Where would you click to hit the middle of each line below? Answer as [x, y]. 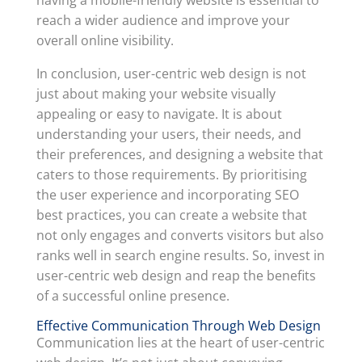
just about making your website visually [156, 94]
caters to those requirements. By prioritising [171, 175]
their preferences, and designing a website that [179, 154]
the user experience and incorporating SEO [167, 195]
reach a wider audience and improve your [163, 20]
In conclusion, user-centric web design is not [171, 74]
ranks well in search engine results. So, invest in [180, 255]
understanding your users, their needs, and [168, 134]
